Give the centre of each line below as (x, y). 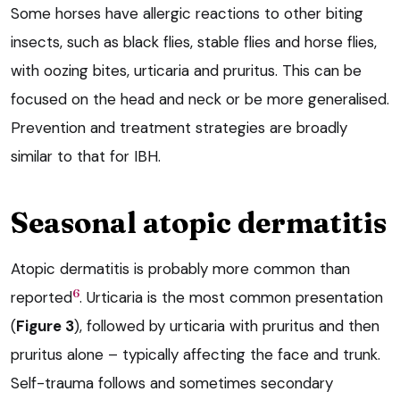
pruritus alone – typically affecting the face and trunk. (196, 355)
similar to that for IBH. (86, 157)
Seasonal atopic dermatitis (199, 223)
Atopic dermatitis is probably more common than (180, 269)
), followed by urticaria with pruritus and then (227, 326)
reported (42, 298)
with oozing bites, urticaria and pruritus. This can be (186, 71)
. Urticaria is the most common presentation (231, 298)
